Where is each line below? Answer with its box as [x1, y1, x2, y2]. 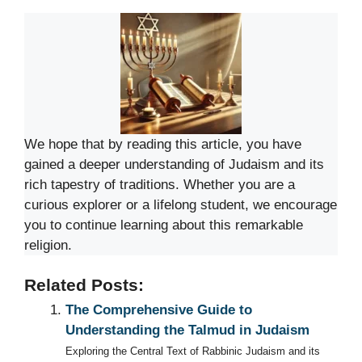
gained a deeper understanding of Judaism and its [24, 156, 324, 172]
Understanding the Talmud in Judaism [65, 322, 309, 339]
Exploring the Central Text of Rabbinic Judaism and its [65, 345, 320, 358]
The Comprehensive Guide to [65, 302, 252, 318]
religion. [24, 237, 72, 253]
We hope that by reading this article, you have [24, 136, 301, 152]
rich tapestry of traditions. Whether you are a [24, 176, 295, 192]
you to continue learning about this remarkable [24, 217, 303, 233]
